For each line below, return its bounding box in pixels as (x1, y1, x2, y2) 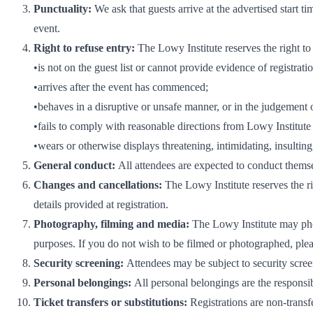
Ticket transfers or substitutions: (34, 296, 190, 308)
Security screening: (34, 256, 126, 269)
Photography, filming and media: (34, 217, 192, 230)
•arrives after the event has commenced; (34, 80, 208, 93)
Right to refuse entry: (34, 41, 138, 54)
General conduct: (34, 159, 118, 171)
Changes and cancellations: (34, 178, 165, 191)
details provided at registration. (34, 198, 168, 210)
